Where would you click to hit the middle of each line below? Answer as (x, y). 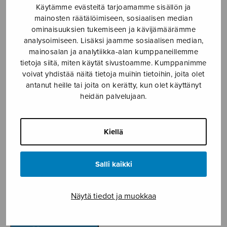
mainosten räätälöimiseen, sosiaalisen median (113, 18)
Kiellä (113, 132)
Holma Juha (33, 150)
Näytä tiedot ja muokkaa (113, 196)
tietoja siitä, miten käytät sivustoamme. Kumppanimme (113, 63)
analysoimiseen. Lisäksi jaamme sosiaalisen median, (113, 41)
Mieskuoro (140, 14)
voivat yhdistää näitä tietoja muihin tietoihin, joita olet (113, 74)
